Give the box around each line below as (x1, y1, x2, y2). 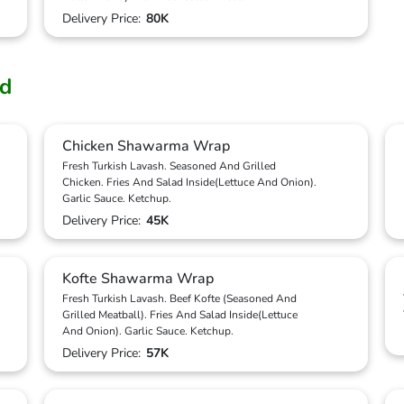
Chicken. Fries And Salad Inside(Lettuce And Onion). (62, 175, 317, 189)
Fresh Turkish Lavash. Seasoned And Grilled (62, 159, 276, 173)
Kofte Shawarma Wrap (62, 269, 214, 289)
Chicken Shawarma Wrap (62, 136, 230, 156)
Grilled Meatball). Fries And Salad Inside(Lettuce (62, 308, 298, 322)
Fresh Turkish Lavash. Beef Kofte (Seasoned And (62, 291, 297, 306)
